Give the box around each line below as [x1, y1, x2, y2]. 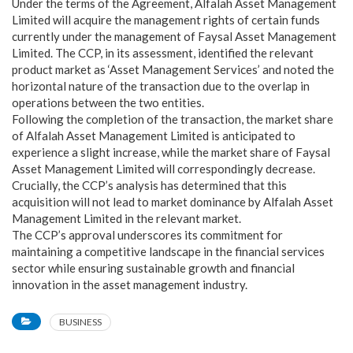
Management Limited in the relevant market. [12, 211, 241, 225]
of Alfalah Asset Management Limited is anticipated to [12, 128, 295, 143]
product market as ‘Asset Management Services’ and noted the [12, 62, 334, 76]
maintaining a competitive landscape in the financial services [12, 244, 325, 258]
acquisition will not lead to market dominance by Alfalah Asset [12, 195, 333, 209]
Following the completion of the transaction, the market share [12, 112, 333, 126]
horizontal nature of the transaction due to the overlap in [12, 79, 310, 93]
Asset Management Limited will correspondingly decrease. [12, 162, 315, 176]
